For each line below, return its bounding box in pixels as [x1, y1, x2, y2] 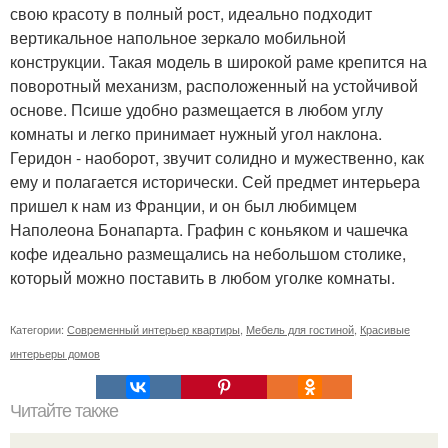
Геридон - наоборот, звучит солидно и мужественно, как [10, 146, 424, 169]
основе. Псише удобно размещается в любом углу [10, 98, 383, 121]
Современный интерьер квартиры [67, 321, 240, 337]
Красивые [360, 321, 410, 337]
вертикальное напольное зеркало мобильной [10, 26, 346, 49]
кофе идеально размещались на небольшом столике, [10, 242, 406, 265]
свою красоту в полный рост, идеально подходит [10, 2, 372, 25]
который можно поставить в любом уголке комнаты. [10, 266, 395, 289]
